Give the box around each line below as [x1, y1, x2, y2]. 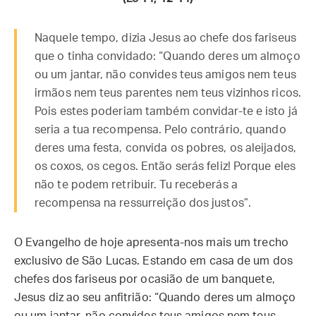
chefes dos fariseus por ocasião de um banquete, [14, 274, 275, 285]
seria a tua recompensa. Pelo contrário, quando [35, 124, 286, 135]
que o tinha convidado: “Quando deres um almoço [35, 51, 300, 62]
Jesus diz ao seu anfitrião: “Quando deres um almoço [14, 292, 296, 303]
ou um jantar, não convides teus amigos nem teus [35, 69, 296, 80]
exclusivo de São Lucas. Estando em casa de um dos [14, 255, 293, 267]
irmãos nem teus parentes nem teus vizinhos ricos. [35, 87, 301, 99]
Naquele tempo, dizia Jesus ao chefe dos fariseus [35, 32, 296, 44]
